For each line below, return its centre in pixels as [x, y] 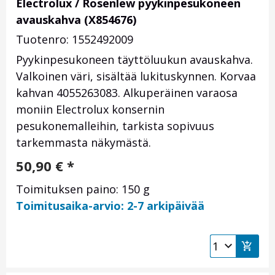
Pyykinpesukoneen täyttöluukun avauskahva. [134, 60]
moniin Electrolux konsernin [90, 110]
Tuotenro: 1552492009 [75, 40]
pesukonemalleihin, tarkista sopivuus [115, 126]
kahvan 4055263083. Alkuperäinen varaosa [127, 93]
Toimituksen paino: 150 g [83, 189]
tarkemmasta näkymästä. [83, 143]
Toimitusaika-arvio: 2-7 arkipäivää [110, 206]
